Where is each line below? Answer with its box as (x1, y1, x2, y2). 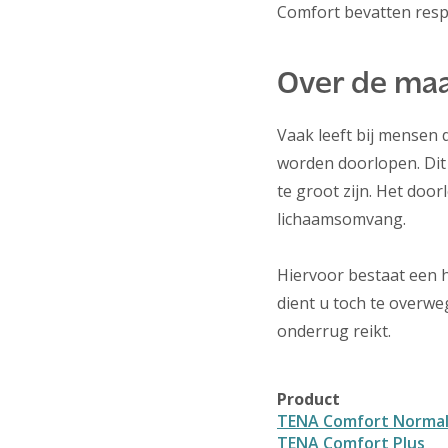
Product (277, 388, 340, 411)
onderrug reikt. (277, 320, 391, 343)
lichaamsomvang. (277, 208, 406, 231)
